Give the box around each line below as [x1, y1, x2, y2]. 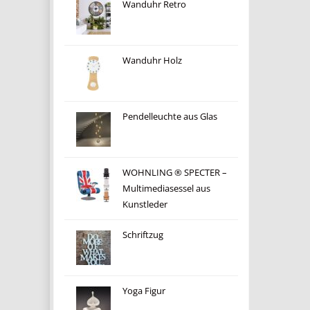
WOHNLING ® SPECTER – [122, 167, 227, 179]
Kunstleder [122, 199, 167, 210]
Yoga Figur [122, 285, 165, 297]
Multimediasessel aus [122, 183, 210, 194]
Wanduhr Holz [122, 55, 182, 66]
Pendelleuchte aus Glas [122, 111, 217, 122]
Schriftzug [122, 229, 163, 241]
